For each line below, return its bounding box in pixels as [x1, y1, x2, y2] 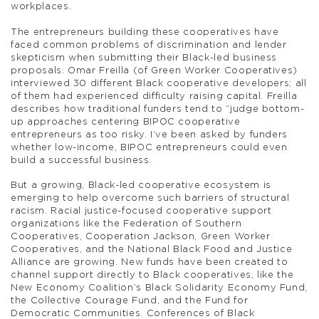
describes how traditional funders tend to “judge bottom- [11, 104, 305, 114]
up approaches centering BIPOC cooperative [11, 117, 241, 127]
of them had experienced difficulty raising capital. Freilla [11, 91, 298, 101]
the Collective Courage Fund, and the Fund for [11, 296, 249, 305]
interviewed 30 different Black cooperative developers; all [11, 78, 307, 88]
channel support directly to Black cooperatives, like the [11, 270, 294, 280]
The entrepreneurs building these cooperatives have [11, 27, 279, 37]
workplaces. [11, 2, 72, 12]
